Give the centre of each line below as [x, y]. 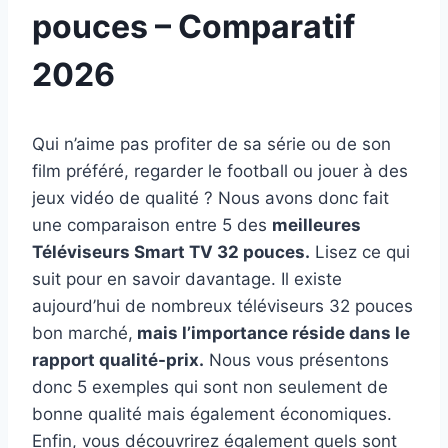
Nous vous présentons [296, 359]
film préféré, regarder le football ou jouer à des [220, 170]
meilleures [316, 224]
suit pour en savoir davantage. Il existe [187, 278]
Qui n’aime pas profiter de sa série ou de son [211, 143]
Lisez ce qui [360, 251]
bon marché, [82, 332]
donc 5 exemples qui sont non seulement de [210, 386]
